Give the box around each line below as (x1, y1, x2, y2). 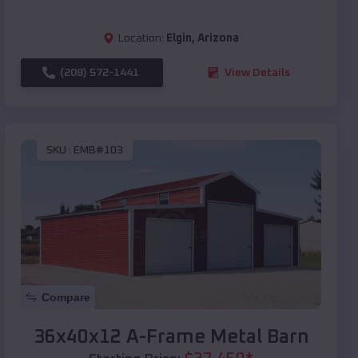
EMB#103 (74, 145, 123, 157)
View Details (225, 66, 290, 78)
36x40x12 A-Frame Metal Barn (33, 327, 309, 347)
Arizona (197, 32, 239, 44)
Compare (42, 290, 90, 304)
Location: (118, 32, 164, 44)
